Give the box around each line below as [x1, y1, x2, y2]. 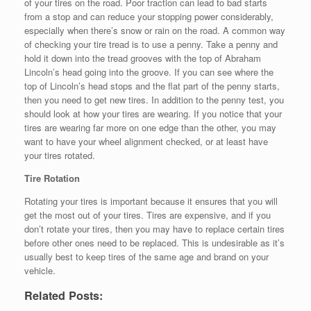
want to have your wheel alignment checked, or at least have [24, 135, 268, 149]
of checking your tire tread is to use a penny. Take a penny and [24, 37, 278, 51]
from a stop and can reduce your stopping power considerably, [24, 10, 274, 24]
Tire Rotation [24, 171, 80, 185]
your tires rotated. [24, 149, 95, 162]
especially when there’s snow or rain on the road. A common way [24, 24, 285, 37]
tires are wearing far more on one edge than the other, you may [24, 121, 276, 135]
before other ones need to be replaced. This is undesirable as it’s [24, 236, 285, 250]
